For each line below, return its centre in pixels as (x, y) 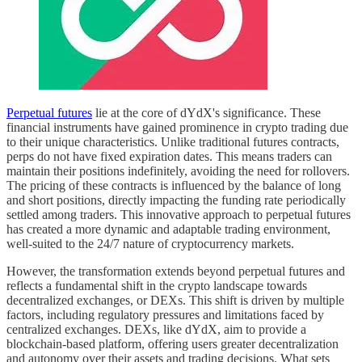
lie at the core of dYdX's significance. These (206, 112)
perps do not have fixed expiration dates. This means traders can (169, 156)
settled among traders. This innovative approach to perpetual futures (179, 214)
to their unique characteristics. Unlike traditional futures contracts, (173, 141)
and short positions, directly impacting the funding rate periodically (176, 200)
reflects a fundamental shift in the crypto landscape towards (157, 285)
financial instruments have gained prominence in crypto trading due (177, 127)
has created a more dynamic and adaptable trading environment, (168, 229)
